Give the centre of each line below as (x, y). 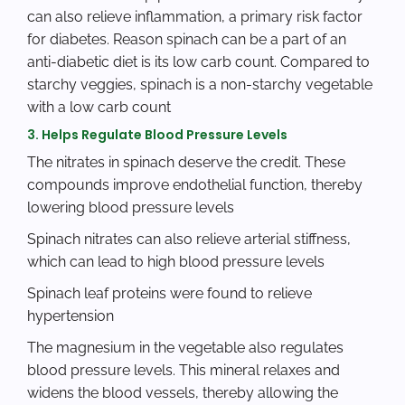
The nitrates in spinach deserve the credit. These (186, 163)
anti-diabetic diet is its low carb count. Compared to (198, 62)
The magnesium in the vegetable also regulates (185, 348)
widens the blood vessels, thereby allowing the (183, 393)
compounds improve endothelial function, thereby (195, 185)
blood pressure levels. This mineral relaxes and (184, 371)
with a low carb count (99, 108)
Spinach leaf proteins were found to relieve (170, 294)
